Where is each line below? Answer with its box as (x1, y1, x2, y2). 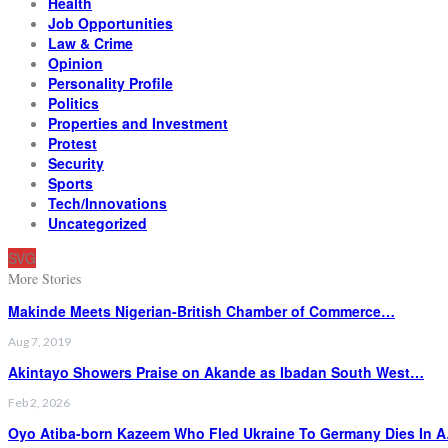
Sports (48, 172, 93, 193)
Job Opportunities (48, 12, 173, 33)
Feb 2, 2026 (8, 394, 70, 410)
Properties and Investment (48, 112, 228, 133)
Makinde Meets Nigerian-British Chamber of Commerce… (8, 300, 395, 321)
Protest (48, 132, 97, 153)
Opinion (48, 52, 103, 73)
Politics (48, 92, 99, 113)
